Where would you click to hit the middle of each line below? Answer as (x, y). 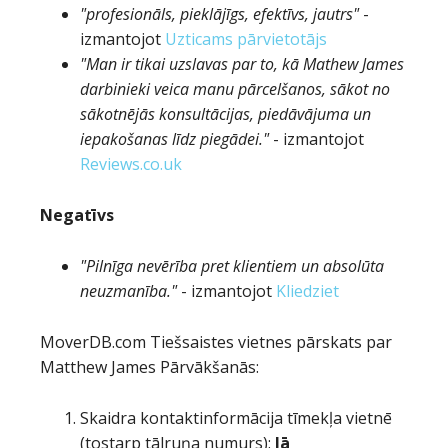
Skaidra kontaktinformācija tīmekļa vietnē (236, 418)
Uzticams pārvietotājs (246, 39)
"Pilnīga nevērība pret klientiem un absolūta (232, 266)
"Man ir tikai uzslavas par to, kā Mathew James (242, 64)
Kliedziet (307, 291)
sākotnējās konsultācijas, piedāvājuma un (225, 114)
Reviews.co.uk (131, 164)
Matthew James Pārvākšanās (148, 367)
